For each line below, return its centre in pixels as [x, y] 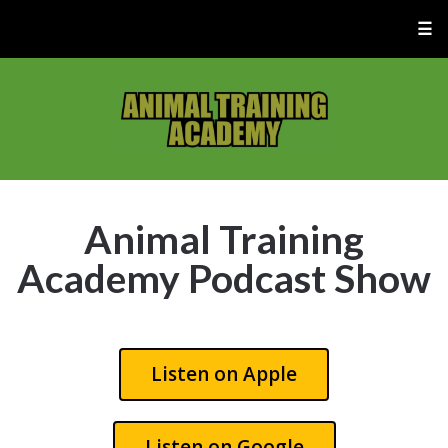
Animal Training [224, 239]
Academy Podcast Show [224, 278]
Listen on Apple [224, 374]
